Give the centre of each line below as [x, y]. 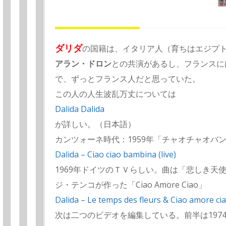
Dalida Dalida [80, 109]
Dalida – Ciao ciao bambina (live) [116, 155]
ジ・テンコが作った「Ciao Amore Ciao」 [131, 185]
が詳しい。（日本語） [95, 124]
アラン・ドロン [83, 64]
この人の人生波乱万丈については [116, 94]
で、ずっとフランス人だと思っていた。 [128, 79]
